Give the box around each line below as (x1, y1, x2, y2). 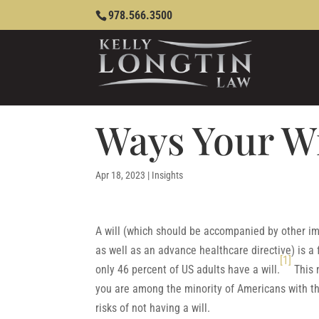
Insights (152, 169, 184, 181)
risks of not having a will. (95, 301, 211, 315)
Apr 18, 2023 (95, 169, 146, 181)
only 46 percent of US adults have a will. (95, 263, 281, 276)
